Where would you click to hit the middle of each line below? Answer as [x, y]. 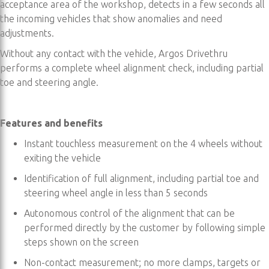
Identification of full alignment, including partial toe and [141, 179]
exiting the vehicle [62, 158]
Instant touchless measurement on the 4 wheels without [143, 144]
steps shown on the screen [81, 242]
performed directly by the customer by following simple [145, 228]
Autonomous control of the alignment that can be [129, 213]
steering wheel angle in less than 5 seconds [116, 193]
